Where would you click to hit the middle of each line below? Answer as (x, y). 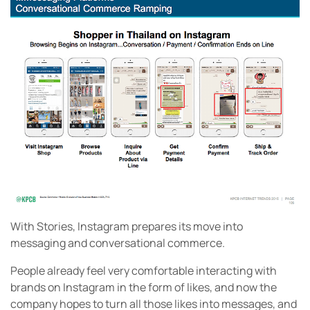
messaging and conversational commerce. (118, 243)
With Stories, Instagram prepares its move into (127, 227)
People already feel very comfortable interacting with (144, 271)
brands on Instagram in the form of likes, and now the (144, 288)
